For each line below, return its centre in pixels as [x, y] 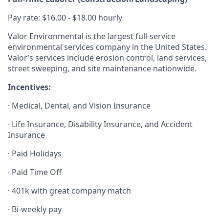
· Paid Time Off [35, 172]
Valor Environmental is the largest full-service [92, 36]
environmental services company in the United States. [107, 47]
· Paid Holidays [35, 153]
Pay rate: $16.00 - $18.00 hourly [65, 18]
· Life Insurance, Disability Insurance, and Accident [100, 124]
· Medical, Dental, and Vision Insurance [79, 106]
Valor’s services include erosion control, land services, [107, 58]
